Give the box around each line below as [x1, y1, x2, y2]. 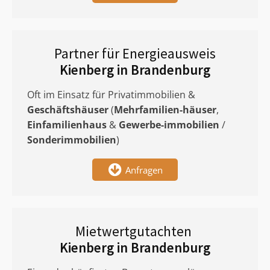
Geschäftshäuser [27, 103, 108, 116]
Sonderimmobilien [27, 133, 116, 146]
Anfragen [125, 163, 163, 176]
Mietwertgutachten [75, 222, 195, 240]
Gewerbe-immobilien [119, 118, 219, 131]
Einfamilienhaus [27, 118, 107, 131]
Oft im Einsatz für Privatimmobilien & [27, 88, 195, 101]
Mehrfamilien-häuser [114, 103, 216, 116]
